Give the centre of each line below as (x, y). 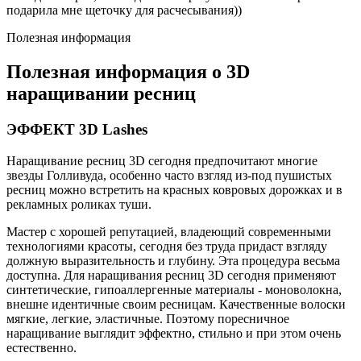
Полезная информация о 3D (128, 71)
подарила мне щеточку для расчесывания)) (124, 10)
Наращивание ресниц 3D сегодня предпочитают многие (162, 160)
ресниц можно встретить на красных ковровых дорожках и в (174, 189)
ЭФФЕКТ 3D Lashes (77, 129)
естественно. (41, 347)
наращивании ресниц (101, 93)
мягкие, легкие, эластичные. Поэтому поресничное (148, 318)
